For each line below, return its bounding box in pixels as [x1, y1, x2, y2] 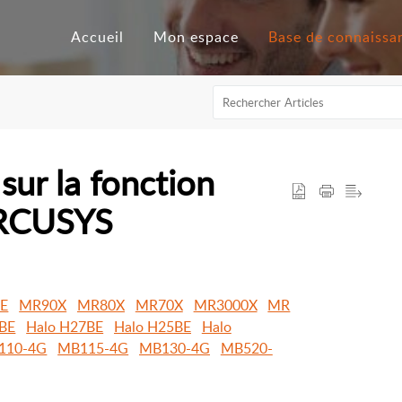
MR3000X [193, 295, 258, 315]
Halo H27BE [26, 317, 104, 336]
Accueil [71, 27, 125, 48]
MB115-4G [57, 338, 129, 358]
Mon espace [153, 27, 240, 48]
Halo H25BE [113, 317, 191, 336]
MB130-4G [138, 338, 210, 358]
